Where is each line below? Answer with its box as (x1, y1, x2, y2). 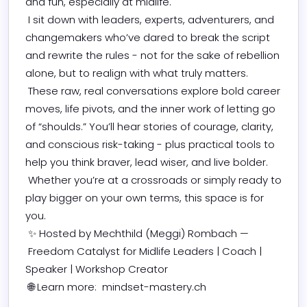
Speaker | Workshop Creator (25, 261, 171, 276)
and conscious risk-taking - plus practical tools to (25, 136, 275, 151)
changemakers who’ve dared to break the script (25, 29, 270, 45)
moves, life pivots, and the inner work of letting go (25, 101, 275, 116)
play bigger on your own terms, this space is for (25, 190, 264, 205)
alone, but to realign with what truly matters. (25, 65, 251, 80)
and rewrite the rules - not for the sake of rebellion (25, 47, 280, 62)
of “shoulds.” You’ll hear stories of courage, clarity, (25, 119, 273, 134)
